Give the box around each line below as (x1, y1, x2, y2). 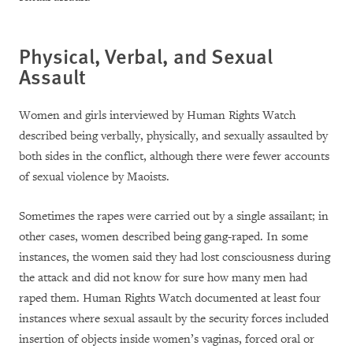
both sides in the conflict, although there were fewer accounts (19, 149, 329, 165)
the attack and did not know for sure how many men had (19, 270, 307, 286)
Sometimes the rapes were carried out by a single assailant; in (19, 209, 329, 225)
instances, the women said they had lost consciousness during (19, 250, 330, 266)
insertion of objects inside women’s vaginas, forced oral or (19, 332, 314, 347)
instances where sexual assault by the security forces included (19, 311, 329, 327)
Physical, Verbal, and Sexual (19, 41, 273, 71)
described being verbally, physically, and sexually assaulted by (19, 128, 328, 144)
